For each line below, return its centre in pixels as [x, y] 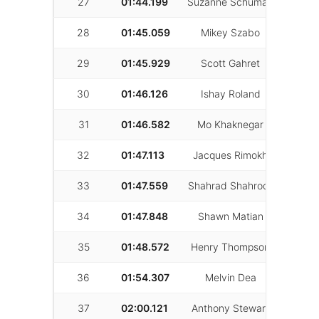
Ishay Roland [230, 94]
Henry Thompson [230, 247]
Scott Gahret [230, 63]
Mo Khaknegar [230, 124]
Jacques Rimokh [230, 155]
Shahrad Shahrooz [230, 185]
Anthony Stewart [230, 308]
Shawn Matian [230, 216]
